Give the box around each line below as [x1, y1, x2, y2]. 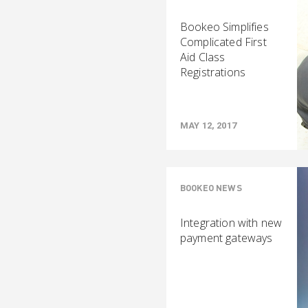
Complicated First [180, 34, 267, 49]
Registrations [180, 65, 246, 80]
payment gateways [180, 230, 273, 245]
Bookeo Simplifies [180, 19, 269, 34]
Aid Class [180, 49, 225, 65]
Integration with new [180, 215, 283, 230]
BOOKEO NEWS [180, 182, 242, 193]
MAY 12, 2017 [180, 120, 236, 131]
